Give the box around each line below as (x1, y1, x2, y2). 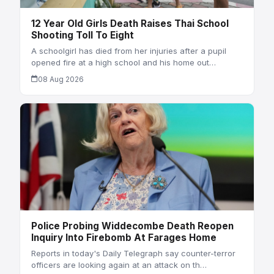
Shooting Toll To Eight (31, 29, 134, 42)
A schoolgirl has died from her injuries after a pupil (31, 45, 226, 56)
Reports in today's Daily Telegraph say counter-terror (31, 248, 235, 258)
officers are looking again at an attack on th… (31, 259, 207, 270)
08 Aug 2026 (37, 74, 84, 84)
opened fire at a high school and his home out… (31, 57, 216, 67)
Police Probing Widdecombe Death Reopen (31, 220, 234, 232)
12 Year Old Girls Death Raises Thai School (31, 18, 229, 30)
